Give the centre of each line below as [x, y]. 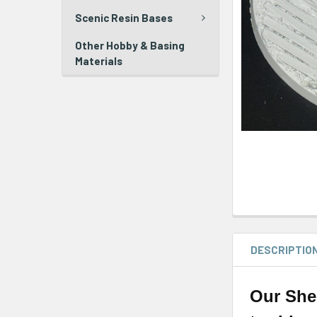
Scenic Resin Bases [124, 18]
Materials [99, 60]
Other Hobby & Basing [130, 45]
